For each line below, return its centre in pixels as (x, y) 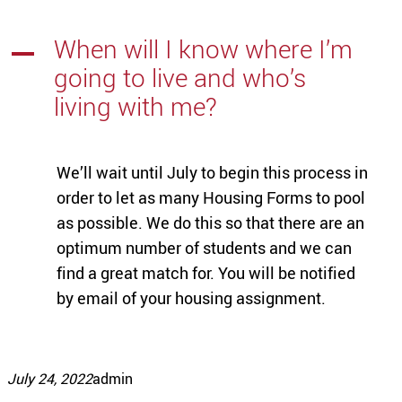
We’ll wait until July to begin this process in (212, 172)
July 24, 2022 (50, 378)
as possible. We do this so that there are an (210, 222)
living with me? (135, 106)
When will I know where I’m (203, 48)
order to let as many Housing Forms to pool (211, 197)
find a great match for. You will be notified (206, 272)
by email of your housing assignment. (191, 297)
